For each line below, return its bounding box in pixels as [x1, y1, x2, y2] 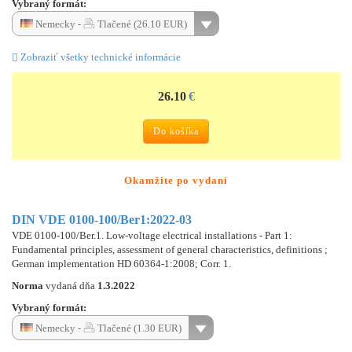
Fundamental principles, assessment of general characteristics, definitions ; [12, 243, 328, 255]
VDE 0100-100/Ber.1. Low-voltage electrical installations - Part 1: [12, 229, 292, 241]
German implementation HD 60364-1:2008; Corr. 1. [12, 257, 231, 269]
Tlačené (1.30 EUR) [95, 321, 181, 334]
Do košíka [153, 125, 199, 137]
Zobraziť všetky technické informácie [18, 50, 181, 63]
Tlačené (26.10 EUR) [95, 17, 187, 30]
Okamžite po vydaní [124, 174, 228, 186]
